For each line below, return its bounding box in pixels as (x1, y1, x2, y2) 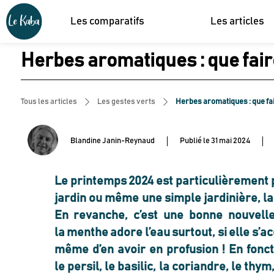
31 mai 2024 (210, 137, 250, 146)
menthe (67, 226, 109, 239)
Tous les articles (20, 97, 77, 106)
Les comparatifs (70, 16, 145, 27)
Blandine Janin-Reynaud (70, 137, 155, 146)
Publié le (179, 137, 210, 146)
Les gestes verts (97, 97, 155, 106)
